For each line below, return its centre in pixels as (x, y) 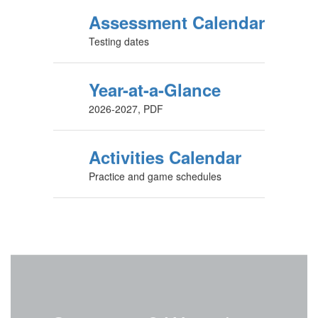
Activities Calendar (165, 157)
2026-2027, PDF (126, 109)
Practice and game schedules (155, 176)
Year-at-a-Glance (155, 90)
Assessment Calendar (177, 22)
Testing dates (119, 42)
